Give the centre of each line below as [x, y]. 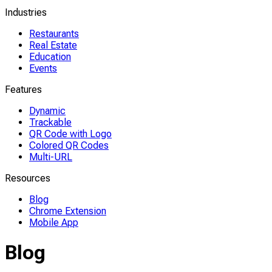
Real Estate [53, 45]
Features [23, 90]
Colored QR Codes [69, 145]
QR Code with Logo [70, 134]
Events [43, 68]
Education [50, 57]
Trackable [50, 122]
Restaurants [54, 34]
